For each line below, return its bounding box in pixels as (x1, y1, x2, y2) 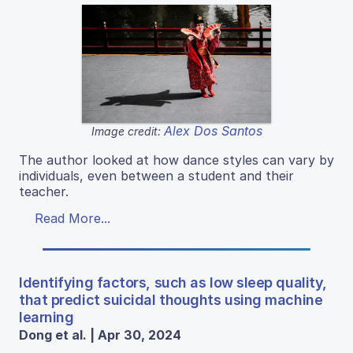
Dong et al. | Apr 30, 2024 (19, 326, 181, 343)
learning (19, 308, 74, 325)
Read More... (35, 210, 110, 226)
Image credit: (91, 124, 164, 138)
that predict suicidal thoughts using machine (19, 291, 323, 308)
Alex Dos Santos (163, 122, 262, 139)
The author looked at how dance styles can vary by (19, 151, 334, 168)
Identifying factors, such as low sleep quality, (19, 273, 327, 291)
